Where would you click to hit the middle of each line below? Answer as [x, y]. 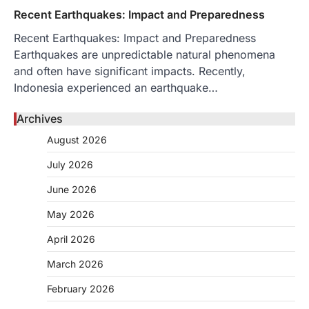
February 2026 [81, 288]
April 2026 [71, 239]
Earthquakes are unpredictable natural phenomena [144, 54]
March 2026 [75, 263]
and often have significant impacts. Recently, [130, 71]
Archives [40, 118]
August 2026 [77, 139]
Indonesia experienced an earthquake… [116, 87]
